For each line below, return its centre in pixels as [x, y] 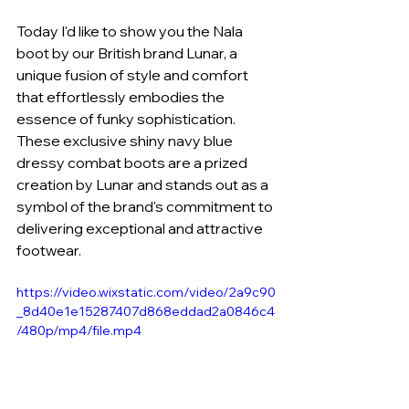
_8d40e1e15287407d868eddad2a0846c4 [146, 311]
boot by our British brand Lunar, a [128, 52]
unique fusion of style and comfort [134, 74]
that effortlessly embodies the [122, 96]
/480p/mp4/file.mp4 [79, 330]
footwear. [49, 250]
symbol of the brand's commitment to [146, 206]
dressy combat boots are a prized [133, 162]
